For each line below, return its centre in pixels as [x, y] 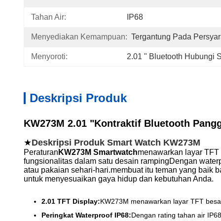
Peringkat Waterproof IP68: [86, 215]
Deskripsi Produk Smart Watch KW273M [116, 143]
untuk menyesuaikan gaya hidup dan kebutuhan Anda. [119, 179]
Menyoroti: [49, 56]
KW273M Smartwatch [98, 152]
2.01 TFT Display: [71, 201]
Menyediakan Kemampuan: [79, 37]
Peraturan [41, 152]
